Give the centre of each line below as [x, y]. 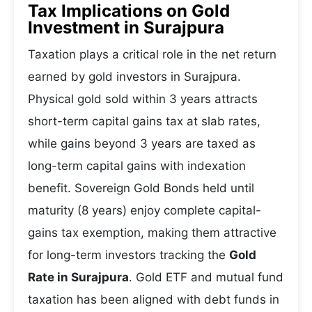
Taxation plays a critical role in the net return [152, 54]
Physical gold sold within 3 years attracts [143, 99]
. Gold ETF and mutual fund [206, 277]
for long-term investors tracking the [128, 255]
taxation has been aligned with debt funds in [154, 299]
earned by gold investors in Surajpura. [134, 77]
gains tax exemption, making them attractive [152, 233]
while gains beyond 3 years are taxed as [142, 143]
